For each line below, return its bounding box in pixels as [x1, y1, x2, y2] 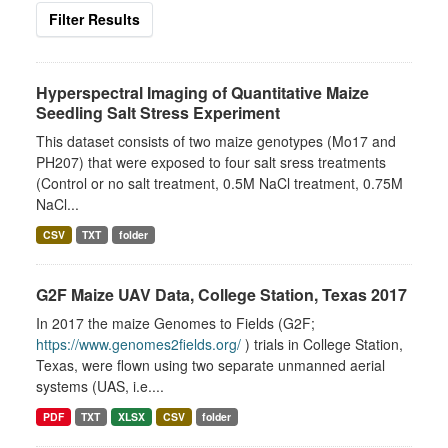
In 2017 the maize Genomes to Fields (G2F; [36, 313, 315, 333]
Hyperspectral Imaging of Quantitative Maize [36, 81, 369, 104]
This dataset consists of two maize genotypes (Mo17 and [36, 131, 396, 151]
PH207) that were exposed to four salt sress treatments [36, 152, 386, 172]
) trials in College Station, [241, 334, 403, 354]
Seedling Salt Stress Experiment [36, 101, 280, 124]
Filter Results [49, 9, 140, 29]
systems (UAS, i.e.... [36, 376, 164, 396]
